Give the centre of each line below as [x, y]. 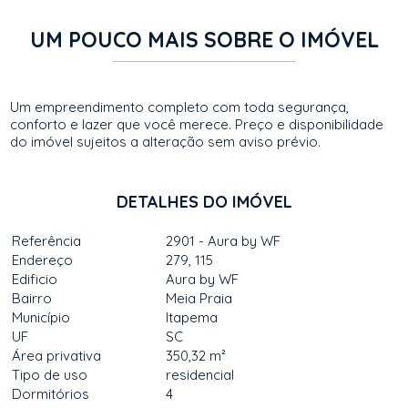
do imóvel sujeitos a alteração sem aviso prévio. [166, 142]
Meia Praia [199, 298]
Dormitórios [51, 394]
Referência [47, 241]
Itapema [192, 317]
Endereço [43, 260]
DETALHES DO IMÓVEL [204, 202]
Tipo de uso [50, 375]
